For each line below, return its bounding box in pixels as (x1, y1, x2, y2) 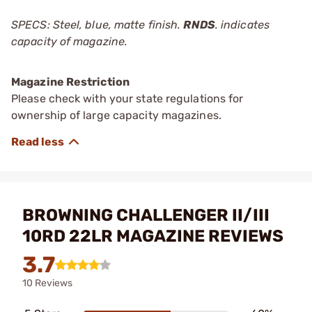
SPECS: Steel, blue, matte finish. (11, 17, 184, 31)
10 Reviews (22, 276, 72, 289)
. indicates (214, 17, 270, 31)
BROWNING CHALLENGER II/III (22, 205, 270, 225)
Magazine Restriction (11, 75, 130, 88)
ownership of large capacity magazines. (11, 108, 221, 122)
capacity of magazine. (11, 34, 128, 48)
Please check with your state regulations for (11, 91, 244, 105)
